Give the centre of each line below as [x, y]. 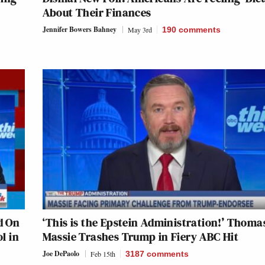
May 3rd [140, 30]
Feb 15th [103, 254]
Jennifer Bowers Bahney [79, 30]
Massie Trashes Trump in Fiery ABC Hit [140, 237]
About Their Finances [97, 13]
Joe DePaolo [61, 254]
